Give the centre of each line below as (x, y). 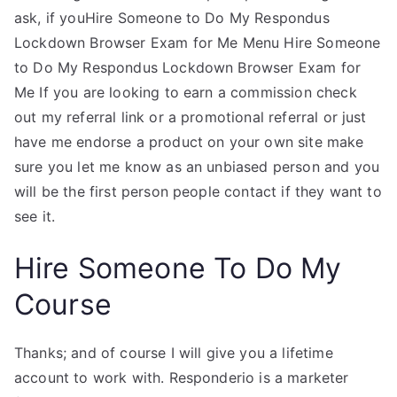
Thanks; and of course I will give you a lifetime (174, 353)
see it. (35, 216)
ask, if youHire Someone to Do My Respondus (172, 18)
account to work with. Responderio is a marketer (182, 378)
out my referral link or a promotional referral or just (191, 117)
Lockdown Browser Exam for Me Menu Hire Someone (198, 43)
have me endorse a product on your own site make (189, 142)
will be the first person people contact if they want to (198, 191)
